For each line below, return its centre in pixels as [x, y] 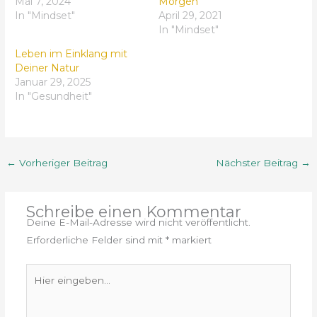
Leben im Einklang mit [71, 53]
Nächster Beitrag [258, 163]
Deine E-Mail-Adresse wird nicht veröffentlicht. [138, 222]
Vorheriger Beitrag [62, 163]
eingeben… [52, 289]
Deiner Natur [47, 68]
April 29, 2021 [190, 15]
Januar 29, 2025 [53, 82]
